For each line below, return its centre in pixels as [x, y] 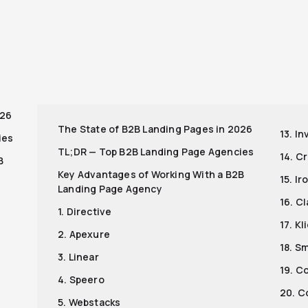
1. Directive [85, 211]
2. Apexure [84, 234]
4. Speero [81, 279]
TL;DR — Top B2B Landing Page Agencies [156, 151]
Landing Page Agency [110, 188]
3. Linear [78, 256]
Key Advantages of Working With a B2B [151, 174]
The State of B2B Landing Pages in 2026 [155, 129]
